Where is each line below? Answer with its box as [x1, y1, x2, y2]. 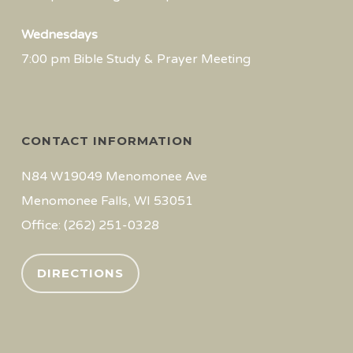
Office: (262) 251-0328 [20, 217, 159, 233]
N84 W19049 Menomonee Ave [20, 169, 207, 184]
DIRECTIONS [36, 266, 124, 281]
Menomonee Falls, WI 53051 [20, 193, 193, 209]
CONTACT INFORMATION [20, 133, 193, 148]
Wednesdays [20, 27, 98, 43]
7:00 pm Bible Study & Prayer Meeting [20, 51, 251, 67]
